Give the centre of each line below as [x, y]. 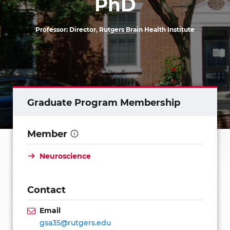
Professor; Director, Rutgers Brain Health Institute [115, 29]
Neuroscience [65, 156]
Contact [46, 189]
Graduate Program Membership [104, 102]
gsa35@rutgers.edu [75, 222]
